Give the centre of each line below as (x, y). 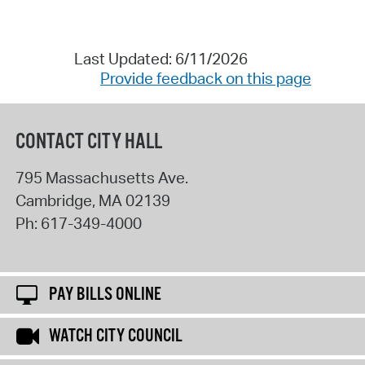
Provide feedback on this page (206, 79)
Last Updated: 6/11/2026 (161, 59)
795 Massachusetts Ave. (101, 177)
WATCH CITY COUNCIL (116, 337)
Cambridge (53, 200)
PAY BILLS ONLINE (105, 295)
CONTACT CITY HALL (88, 142)
